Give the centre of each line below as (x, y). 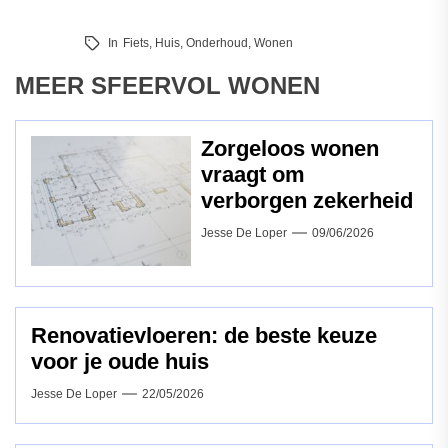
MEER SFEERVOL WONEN (167, 86)
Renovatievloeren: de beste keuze (204, 336)
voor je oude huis (120, 362)
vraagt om (253, 175)
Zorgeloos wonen (290, 149)
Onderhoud (217, 43)
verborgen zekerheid (307, 201)
